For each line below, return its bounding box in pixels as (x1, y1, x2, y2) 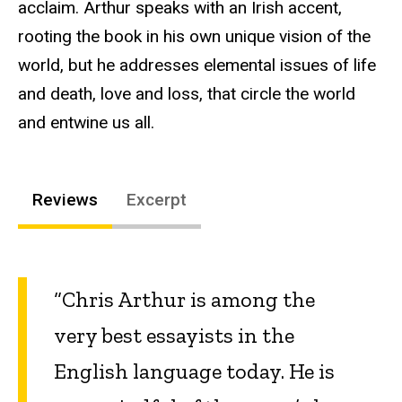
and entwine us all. (18, 112, 154, 134)
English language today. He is (54, 358, 335, 385)
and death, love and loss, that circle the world (18, 83, 355, 105)
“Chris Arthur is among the (54, 286, 315, 313)
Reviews (32, 188, 98, 210)
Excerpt (127, 188, 187, 210)
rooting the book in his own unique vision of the (18, 26, 371, 48)
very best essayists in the (54, 322, 294, 349)
